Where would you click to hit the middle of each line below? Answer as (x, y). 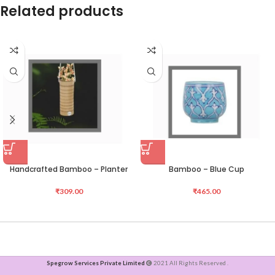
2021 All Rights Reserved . (190, 263)
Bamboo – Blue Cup (206, 169)
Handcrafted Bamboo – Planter (69, 169)
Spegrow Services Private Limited (96, 263)
